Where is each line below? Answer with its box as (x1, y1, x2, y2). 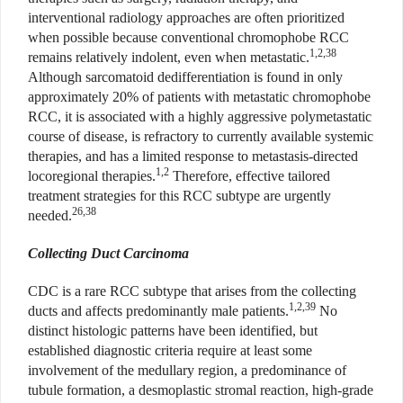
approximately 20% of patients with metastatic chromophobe (28, 89, 371, 105)
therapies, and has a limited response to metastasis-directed (28, 148, 358, 165)
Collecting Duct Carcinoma (28, 246, 189, 262)
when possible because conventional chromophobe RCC (28, 30, 349, 46)
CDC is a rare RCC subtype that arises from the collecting (28, 283, 356, 300)
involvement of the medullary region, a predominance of (28, 363, 346, 379)
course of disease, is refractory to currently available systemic (28, 129, 373, 145)
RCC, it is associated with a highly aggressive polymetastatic (28, 109, 372, 125)
